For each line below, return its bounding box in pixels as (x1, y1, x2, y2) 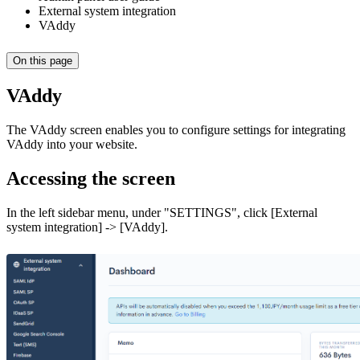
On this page (13, 55, 72, 67)
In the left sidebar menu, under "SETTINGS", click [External (6, 205, 317, 219)
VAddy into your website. (6, 137, 137, 151)
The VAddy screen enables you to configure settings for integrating (6, 122, 346, 137)
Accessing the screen (6, 167, 175, 189)
